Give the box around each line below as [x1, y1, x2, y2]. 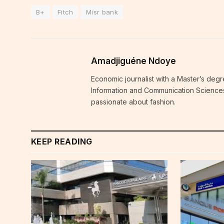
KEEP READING [31, 136, 92, 146]
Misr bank [85, 7, 118, 16]
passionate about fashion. [91, 97, 175, 106]
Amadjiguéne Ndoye [91, 55, 176, 66]
